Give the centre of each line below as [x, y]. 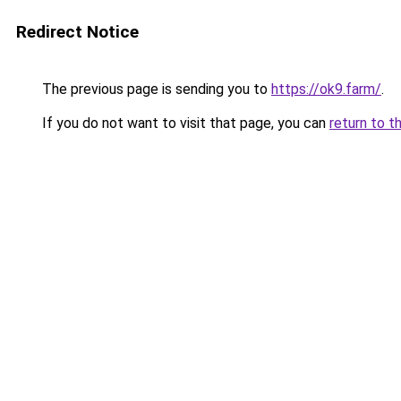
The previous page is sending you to [155, 89]
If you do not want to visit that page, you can [184, 123]
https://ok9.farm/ [326, 89]
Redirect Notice [77, 32]
